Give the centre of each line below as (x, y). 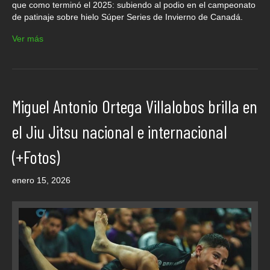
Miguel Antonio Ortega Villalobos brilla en (135, 106)
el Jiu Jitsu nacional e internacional (120, 131)
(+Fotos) (36, 156)
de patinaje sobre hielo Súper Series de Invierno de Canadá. (127, 17)
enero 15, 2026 (41, 180)
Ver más (28, 38)
